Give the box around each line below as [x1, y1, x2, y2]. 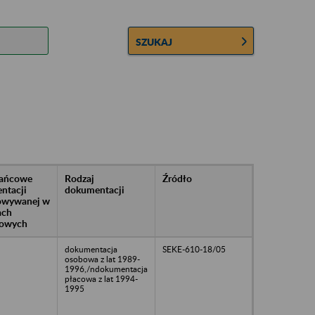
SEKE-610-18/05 [162, 243, 226, 255]
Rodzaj [65, 172, 94, 184]
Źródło [162, 172, 192, 184]
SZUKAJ [136, 35, 173, 48]
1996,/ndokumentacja [65, 263, 148, 274]
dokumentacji [65, 183, 124, 195]
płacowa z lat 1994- [65, 273, 138, 284]
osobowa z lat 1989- [65, 253, 140, 264]
